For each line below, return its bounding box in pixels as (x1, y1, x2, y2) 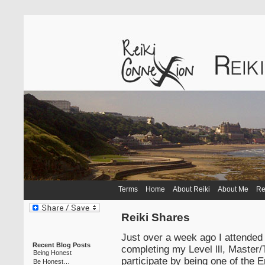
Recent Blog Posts (33, 241, 91, 249)
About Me (218, 185, 250, 193)
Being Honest (33, 249, 72, 257)
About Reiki (173, 185, 212, 193)
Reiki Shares (121, 211, 190, 224)
